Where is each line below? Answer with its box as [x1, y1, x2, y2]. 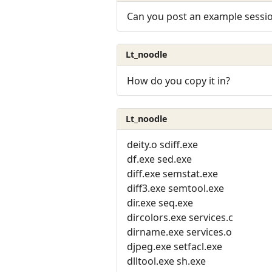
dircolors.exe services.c [127, 211, 233, 225]
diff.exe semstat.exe [127, 167, 218, 181]
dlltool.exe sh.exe [127, 254, 206, 268]
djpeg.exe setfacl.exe [127, 240, 222, 254]
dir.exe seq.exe [127, 196, 193, 210]
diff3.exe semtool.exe [127, 182, 224, 195]
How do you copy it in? [127, 73, 230, 87]
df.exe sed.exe [127, 152, 192, 166]
